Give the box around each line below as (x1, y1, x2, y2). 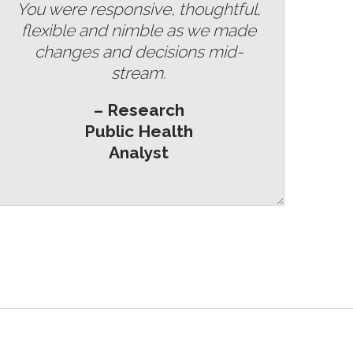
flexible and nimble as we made (21, 20, 256, 40)
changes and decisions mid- (34, 41, 243, 61)
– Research (93, 99, 184, 120)
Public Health (84, 121, 193, 141)
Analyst (109, 142, 169, 162)
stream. (111, 62, 166, 83)
